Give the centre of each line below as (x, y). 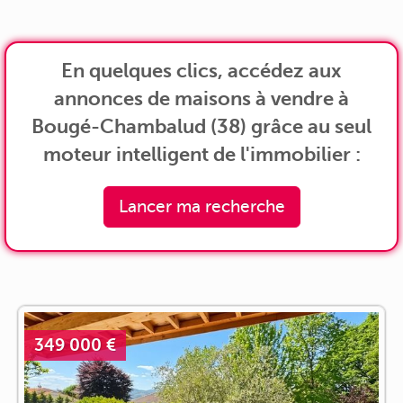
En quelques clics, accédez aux (201, 70)
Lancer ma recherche (201, 206)
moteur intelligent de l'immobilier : (201, 154)
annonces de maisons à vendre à (201, 98)
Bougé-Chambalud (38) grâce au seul (201, 126)
